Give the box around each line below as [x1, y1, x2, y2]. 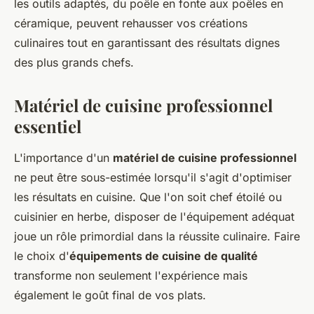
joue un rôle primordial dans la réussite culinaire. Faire [14, 229, 300, 243]
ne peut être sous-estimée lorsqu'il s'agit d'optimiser [14, 170, 292, 184]
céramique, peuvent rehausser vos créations [14, 16, 247, 30]
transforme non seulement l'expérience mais [14, 268, 247, 282]
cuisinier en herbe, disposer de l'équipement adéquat [14, 210, 294, 224]
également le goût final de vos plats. [14, 288, 206, 302]
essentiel [14, 115, 81, 137]
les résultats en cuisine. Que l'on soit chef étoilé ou [14, 190, 282, 204]
